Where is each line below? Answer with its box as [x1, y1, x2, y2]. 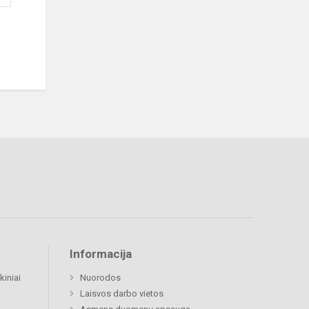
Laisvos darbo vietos [80, 288, 163, 299]
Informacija [70, 247, 132, 261]
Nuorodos [80, 272, 121, 283]
